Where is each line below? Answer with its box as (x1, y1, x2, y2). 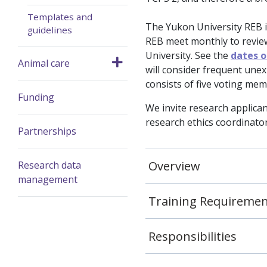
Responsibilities (148, 228, 237, 244)
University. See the (145, 49, 231, 62)
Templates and (27, 11, 92, 23)
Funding (18, 91, 54, 104)
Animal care (18, 57, 70, 70)
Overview (148, 158, 200, 174)
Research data (18, 159, 81, 172)
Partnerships (18, 125, 76, 138)
